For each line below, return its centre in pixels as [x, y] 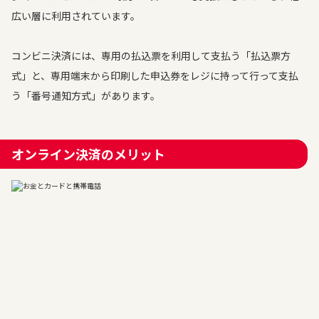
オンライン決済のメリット [88, 154]
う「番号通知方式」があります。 [86, 95]
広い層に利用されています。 [76, 16]
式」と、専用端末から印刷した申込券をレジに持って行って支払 [155, 75]
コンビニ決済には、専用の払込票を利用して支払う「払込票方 [151, 56]
